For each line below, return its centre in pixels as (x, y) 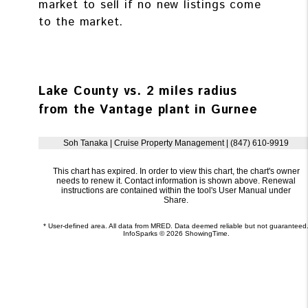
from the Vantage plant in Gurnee (148, 110)
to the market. (84, 22)
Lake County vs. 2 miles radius (138, 92)
